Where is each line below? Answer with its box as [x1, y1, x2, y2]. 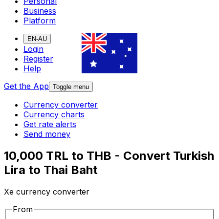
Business [23, 6, 56, 16]
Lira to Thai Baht [4, 163, 98, 177]
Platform [23, 16, 56, 26]
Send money [23, 129, 70, 139]
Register [23, 54, 53, 64]
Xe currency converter [4, 187, 89, 197]
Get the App [4, 81, 49, 91]
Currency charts [23, 109, 85, 120]
